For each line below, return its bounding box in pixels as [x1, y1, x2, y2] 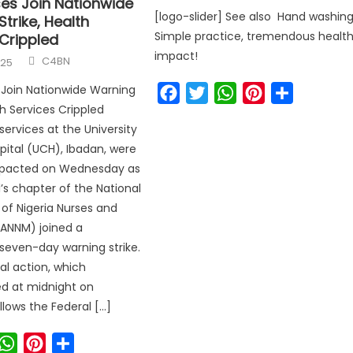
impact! [154, 48, 199, 64]
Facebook [180, 84, 243, 102]
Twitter [208, 84, 254, 102]
